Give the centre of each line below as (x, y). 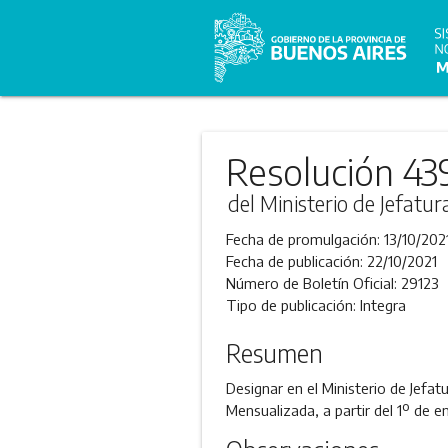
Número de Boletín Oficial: (313, 283)
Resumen (274, 353)
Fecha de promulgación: (304, 239)
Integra (382, 305)
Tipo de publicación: (292, 305)
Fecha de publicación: (296, 261)
